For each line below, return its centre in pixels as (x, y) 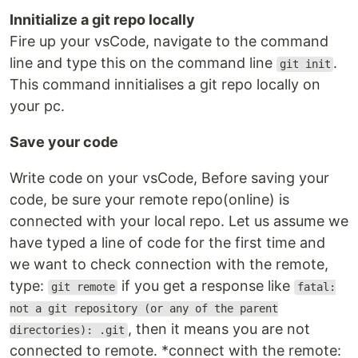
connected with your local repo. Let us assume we (179, 221)
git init (305, 64)
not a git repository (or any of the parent (144, 309)
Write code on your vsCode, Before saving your (169, 178)
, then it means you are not (219, 329)
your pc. (37, 106)
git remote (83, 287)
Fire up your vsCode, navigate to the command (169, 42)
